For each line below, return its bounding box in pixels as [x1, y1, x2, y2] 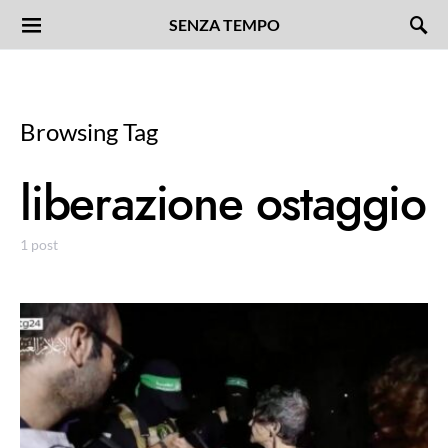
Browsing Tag [20, 117, 158, 146]
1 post [20, 236, 58, 253]
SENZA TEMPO [168, 14, 280, 34]
